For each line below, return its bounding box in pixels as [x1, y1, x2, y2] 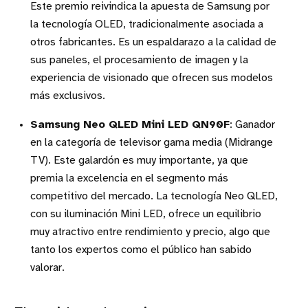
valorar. [30, 261, 65, 274]
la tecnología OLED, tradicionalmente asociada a [30, 18, 263, 30]
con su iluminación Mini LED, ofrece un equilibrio [30, 208, 261, 220]
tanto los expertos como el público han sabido [30, 243, 252, 256]
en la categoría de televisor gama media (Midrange [30, 136, 273, 148]
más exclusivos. [30, 89, 105, 102]
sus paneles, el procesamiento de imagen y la [30, 54, 248, 66]
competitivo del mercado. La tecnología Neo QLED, [30, 190, 278, 202]
